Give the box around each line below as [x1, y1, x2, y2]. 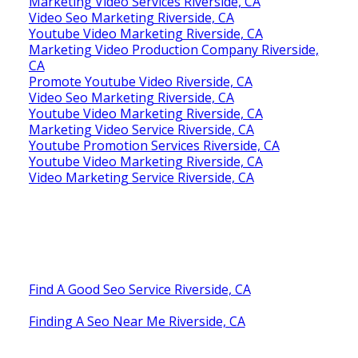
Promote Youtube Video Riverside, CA [28, 72, 253, 90]
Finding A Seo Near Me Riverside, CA [28, 312, 245, 330]
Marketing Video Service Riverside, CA [28, 120, 254, 138]
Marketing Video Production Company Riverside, [28, 40, 319, 58]
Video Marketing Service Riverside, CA [28, 168, 254, 186]
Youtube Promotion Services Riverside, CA [28, 136, 280, 154]
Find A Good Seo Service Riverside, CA [28, 280, 251, 298]
